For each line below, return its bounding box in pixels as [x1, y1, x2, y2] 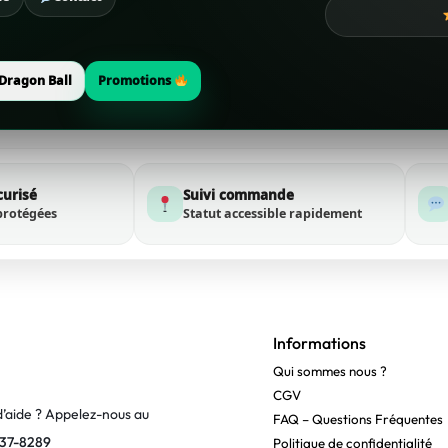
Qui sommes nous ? [273, 362, 387, 379]
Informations [273, 332, 366, 353]
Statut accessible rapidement [183, 204, 362, 222]
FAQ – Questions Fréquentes [273, 410, 443, 427]
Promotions [98, 71, 174, 89]
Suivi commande [183, 185, 294, 204]
